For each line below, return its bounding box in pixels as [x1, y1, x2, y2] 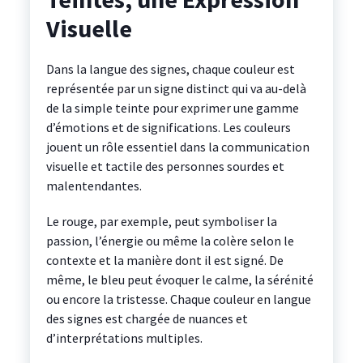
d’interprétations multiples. [45, 330, 203, 347]
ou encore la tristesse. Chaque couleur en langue [45, 291, 311, 308]
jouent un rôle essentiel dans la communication [45, 139, 310, 156]
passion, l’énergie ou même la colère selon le [45, 233, 294, 250]
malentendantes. [45, 177, 142, 194]
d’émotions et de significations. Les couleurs [45, 119, 291, 136]
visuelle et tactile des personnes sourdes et [45, 158, 284, 175]
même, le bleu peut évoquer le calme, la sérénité [45, 271, 314, 288]
